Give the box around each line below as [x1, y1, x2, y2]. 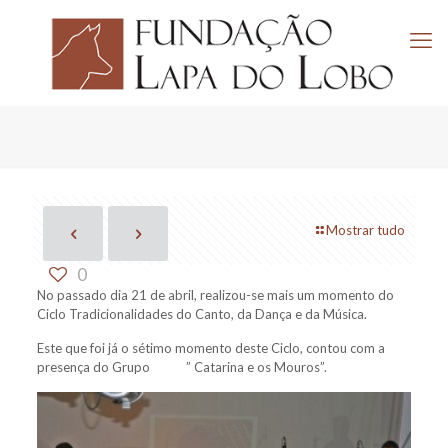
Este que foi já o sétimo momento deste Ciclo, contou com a [36, 340, 385, 357]
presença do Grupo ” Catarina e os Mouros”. [36, 359, 327, 376]
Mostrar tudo [326, 222, 405, 239]
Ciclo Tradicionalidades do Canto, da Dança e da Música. [36, 306, 367, 323]
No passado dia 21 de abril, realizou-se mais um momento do [36, 287, 394, 304]
